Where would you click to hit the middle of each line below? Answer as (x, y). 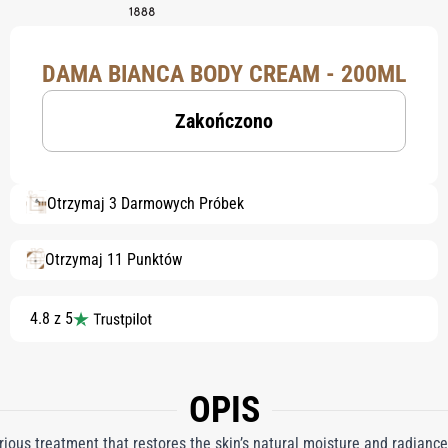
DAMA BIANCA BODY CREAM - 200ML (224, 74)
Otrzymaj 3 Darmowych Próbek (145, 203)
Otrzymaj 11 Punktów (113, 259)
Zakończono (224, 121)
